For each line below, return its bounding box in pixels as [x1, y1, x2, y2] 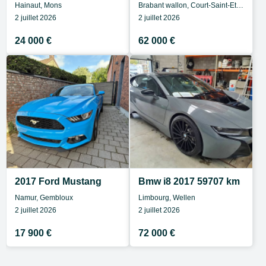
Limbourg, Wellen [138, 194, 195, 202]
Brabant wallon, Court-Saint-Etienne [236, 1, 243, 9]
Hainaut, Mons [15, 1, 62, 9]
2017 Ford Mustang [15, 176, 102, 186]
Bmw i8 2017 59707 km [138, 176, 240, 186]
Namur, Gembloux [15, 194, 73, 202]
